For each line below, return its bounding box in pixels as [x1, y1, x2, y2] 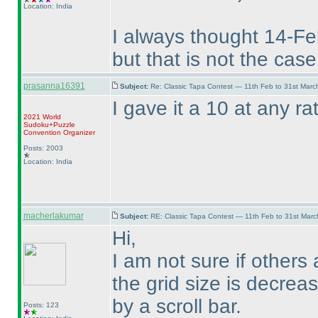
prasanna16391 [23, 81, 85, 91]
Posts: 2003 [23, 144, 63, 152]
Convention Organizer [23, 128, 95, 136]
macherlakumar [23, 211, 84, 221]
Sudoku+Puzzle [23, 121, 75, 128]
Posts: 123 [23, 301, 59, 309]
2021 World [23, 113, 61, 121]
